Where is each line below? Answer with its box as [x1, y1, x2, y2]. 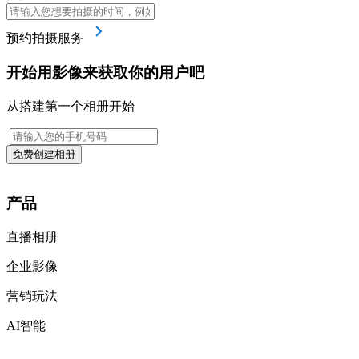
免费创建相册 [13, 147, 75, 160]
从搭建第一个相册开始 [6, 99, 135, 113]
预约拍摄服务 [6, 31, 87, 46]
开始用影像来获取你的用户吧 [6, 63, 204, 81]
